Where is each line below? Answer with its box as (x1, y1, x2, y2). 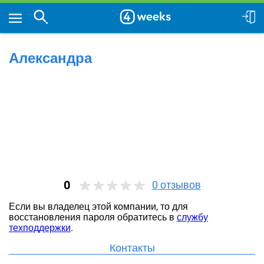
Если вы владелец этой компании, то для (9, 201, 188, 212)
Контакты (109, 242, 155, 254)
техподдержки (9, 222, 71, 233)
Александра (9, 50, 92, 67)
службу (177, 212, 208, 223)
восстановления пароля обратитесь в (9, 212, 177, 223)
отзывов (157, 179, 201, 191)
